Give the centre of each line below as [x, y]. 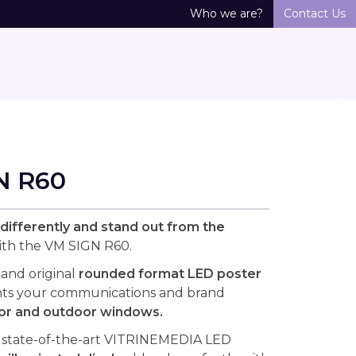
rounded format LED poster [170, 274]
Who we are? [226, 14]
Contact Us [315, 14]
